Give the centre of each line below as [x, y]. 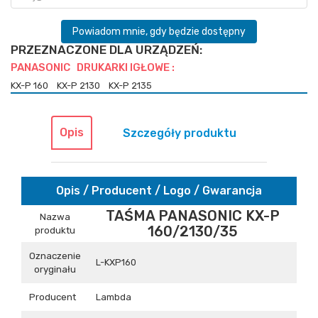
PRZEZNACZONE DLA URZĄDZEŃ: [106, 49]
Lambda [114, 297]
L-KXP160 [113, 262]
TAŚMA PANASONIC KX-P [193, 215]
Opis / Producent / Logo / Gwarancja [159, 190]
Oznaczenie [55, 256]
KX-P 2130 [82, 85]
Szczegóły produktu [180, 133]
